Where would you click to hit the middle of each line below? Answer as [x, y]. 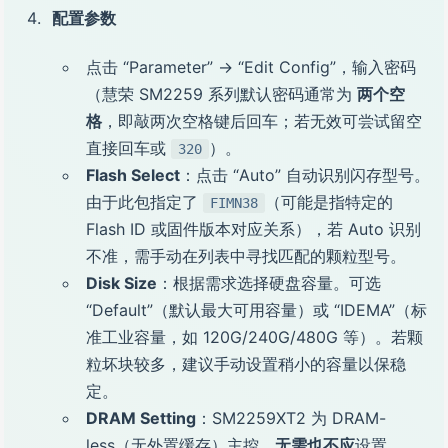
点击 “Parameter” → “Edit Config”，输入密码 [251, 67]
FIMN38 [233, 203]
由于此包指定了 [144, 202]
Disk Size [121, 283]
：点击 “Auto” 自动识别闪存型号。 [305, 175]
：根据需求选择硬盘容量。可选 [269, 283]
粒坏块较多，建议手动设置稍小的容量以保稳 [246, 364]
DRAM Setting [141, 418]
